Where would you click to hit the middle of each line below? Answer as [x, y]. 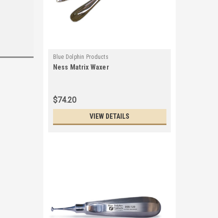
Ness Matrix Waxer [81, 67]
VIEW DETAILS [109, 116]
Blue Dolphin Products [81, 57]
